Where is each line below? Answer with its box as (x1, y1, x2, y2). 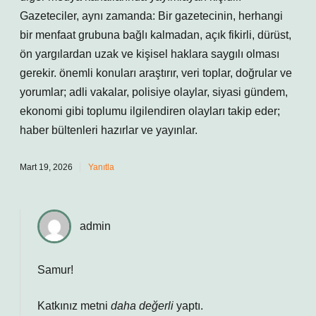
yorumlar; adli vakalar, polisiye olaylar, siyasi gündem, (20, 86, 288, 98)
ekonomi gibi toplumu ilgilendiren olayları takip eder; (20, 105, 280, 117)
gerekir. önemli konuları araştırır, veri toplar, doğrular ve (20, 67, 292, 79)
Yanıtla (88, 162, 114, 172)
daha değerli (111, 300, 174, 312)
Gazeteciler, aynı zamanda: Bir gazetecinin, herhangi (20, 10, 283, 22)
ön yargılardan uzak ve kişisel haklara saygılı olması (20, 48, 279, 60)
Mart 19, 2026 (20, 162, 73, 172)
